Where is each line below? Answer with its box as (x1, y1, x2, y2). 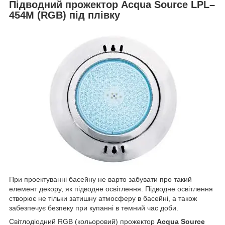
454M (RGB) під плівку (9, 9, 120, 21)
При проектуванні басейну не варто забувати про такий (9, 175, 192, 184)
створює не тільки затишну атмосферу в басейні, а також (9, 194, 197, 203)
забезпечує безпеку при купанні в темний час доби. (9, 204, 178, 212)
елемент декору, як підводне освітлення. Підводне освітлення (9, 185, 213, 193)
